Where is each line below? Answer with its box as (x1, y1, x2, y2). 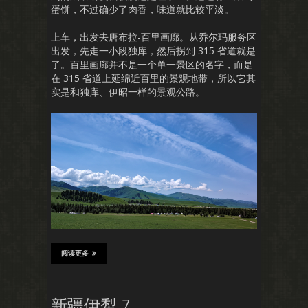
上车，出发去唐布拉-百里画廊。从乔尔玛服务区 (51, 30, 256, 43)
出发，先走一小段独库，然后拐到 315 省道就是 (51, 43, 256, 57)
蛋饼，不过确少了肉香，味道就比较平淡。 (51, 2, 234, 16)
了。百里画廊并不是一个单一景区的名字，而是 (51, 57, 253, 71)
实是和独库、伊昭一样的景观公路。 (51, 85, 205, 98)
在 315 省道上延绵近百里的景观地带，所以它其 (51, 71, 256, 85)
